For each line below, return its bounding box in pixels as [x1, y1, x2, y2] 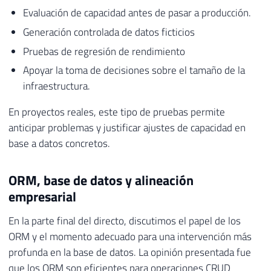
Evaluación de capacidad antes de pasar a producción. [22, 5, 251, 21]
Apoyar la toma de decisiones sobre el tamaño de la [22, 62, 245, 79]
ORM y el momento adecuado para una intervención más [8, 229, 252, 245]
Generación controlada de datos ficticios [22, 24, 195, 41]
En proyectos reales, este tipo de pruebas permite [8, 104, 225, 120]
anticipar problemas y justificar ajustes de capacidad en [8, 120, 246, 136]
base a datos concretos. [8, 135, 110, 152]
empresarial [8, 186, 76, 207]
